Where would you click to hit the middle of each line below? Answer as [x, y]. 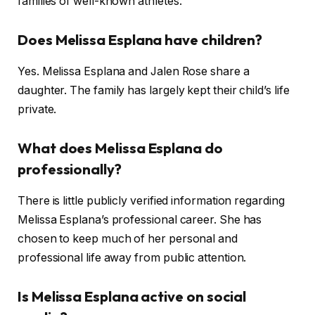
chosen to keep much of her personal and [128, 238]
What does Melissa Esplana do [120, 148]
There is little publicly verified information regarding [151, 200]
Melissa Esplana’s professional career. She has [140, 219]
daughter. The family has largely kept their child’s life [154, 90]
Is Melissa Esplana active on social [132, 297]
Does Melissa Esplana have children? [140, 40]
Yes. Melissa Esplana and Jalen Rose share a [134, 71]
